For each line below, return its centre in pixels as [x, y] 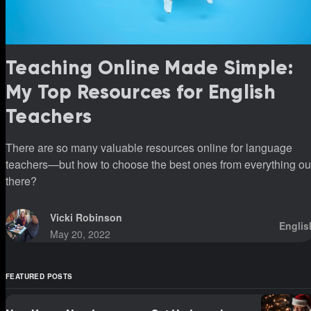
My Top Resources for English [141, 92]
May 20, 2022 [80, 234]
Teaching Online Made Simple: [149, 68]
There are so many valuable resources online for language [149, 148]
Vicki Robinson [86, 218]
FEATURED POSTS [39, 277]
